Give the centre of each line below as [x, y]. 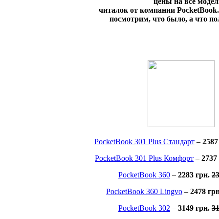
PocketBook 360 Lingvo [144, 192]
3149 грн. [195, 208]
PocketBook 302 [144, 208]
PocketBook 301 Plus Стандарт [144, 142]
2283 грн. [195, 175]
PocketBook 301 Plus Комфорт [144, 158]
